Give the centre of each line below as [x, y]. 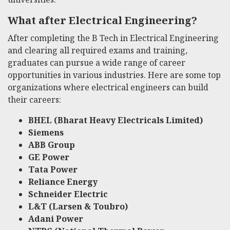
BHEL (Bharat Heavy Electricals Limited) [116, 120]
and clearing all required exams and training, [98, 50]
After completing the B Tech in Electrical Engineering [113, 38]
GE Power [49, 157]
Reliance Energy [63, 181]
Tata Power [53, 169]
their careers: [34, 99]
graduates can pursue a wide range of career [97, 62]
